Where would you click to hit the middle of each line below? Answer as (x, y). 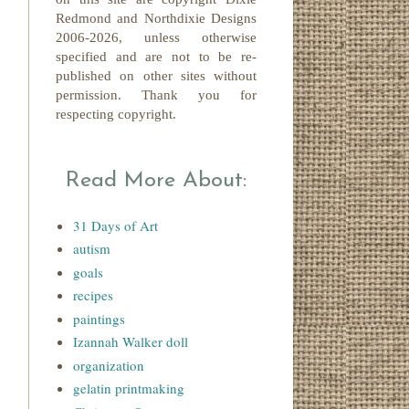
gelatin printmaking (128, 388)
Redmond (87, 19)
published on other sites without (156, 76)
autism (91, 249)
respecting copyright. (116, 115)
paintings (99, 318)
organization (108, 365)
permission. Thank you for (156, 95)
